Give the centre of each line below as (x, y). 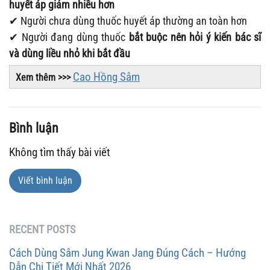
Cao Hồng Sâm (106, 77)
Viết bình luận (45, 180)
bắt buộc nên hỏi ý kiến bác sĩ (195, 37)
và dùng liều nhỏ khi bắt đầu (70, 53)
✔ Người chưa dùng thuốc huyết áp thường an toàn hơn (128, 20)
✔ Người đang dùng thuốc (69, 37)
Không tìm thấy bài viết (60, 152)
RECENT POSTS (42, 229)
